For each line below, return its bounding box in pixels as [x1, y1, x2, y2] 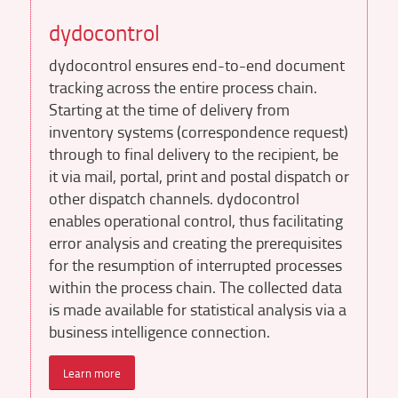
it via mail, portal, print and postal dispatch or [48, 163, 349, 187]
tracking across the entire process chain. [48, 75, 317, 99]
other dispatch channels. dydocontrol [48, 186, 299, 210]
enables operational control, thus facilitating [48, 208, 343, 232]
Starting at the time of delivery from [48, 97, 290, 121]
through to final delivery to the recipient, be [48, 141, 338, 165]
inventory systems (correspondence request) [48, 119, 348, 143]
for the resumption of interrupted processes [48, 252, 342, 276]
